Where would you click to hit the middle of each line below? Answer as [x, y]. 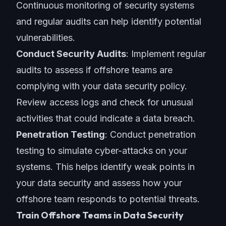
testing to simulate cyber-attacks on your [102, 151]
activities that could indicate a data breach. [106, 118]
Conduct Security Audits [71, 54]
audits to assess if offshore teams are [94, 70]
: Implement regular [166, 54]
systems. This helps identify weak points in [105, 167]
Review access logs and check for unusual [105, 102]
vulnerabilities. [46, 38]
